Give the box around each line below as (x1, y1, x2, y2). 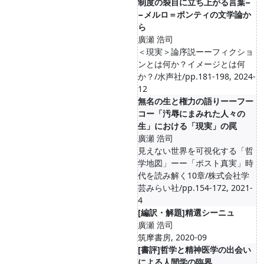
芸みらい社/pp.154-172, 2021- (138, 182, 253, 193)
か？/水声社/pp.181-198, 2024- (138, 71, 256, 82)
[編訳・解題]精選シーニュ (138, 207, 235, 218)
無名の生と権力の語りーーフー (138, 95, 253, 107)
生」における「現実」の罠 (138, 120, 237, 131)
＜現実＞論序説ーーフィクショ (138, 46, 253, 57)
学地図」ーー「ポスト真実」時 (138, 157, 253, 169)
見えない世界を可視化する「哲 (138, 145, 253, 156)
